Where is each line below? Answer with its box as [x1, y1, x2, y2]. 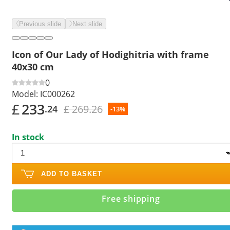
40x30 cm [12, 60, 54, 73]
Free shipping [102, 193, 160, 204]
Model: [12, 88, 38, 100]
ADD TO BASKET [41, 169, 102, 178]
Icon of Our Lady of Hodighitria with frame [12, 48, 209, 61]
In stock [12, 131, 44, 143]
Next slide [72, 20, 102, 28]
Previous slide [19, 20, 61, 28]
